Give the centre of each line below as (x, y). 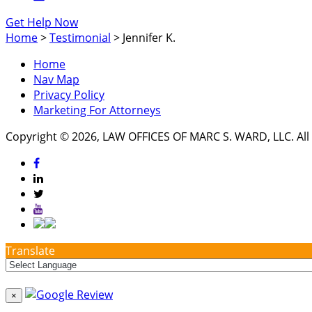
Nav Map (56, 80)
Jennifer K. (149, 38)
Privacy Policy (69, 95)
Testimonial (80, 38)
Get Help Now (42, 23)
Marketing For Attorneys (97, 110)
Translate (30, 251)
